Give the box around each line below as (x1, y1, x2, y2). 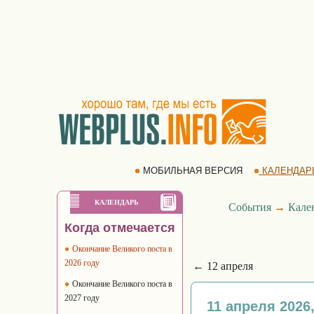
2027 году (64, 293, 100, 303)
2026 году (64, 258, 100, 268)
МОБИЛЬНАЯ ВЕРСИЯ (139, 165, 245, 176)
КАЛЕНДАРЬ (95, 198, 139, 206)
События (228, 201, 271, 213)
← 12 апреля (193, 260, 253, 272)
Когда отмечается (64, 221, 175, 235)
